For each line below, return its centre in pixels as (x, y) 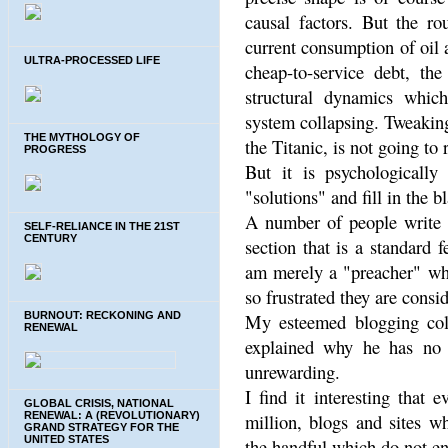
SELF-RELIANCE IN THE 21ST (102, 225)
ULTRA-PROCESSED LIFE (92, 60)
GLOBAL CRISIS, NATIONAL (99, 402)
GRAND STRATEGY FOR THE (101, 426)
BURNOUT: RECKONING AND (102, 314)
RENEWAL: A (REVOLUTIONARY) (112, 414)
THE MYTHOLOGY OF (82, 137)
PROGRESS (55, 149)
